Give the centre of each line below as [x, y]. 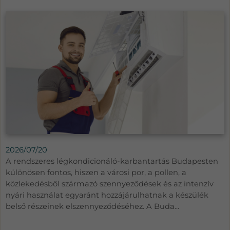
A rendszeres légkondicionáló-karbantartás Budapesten [112, 161]
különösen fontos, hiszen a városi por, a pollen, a [96, 173]
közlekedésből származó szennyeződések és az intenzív [110, 184]
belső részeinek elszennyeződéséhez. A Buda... [92, 207]
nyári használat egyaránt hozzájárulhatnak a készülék [107, 195]
